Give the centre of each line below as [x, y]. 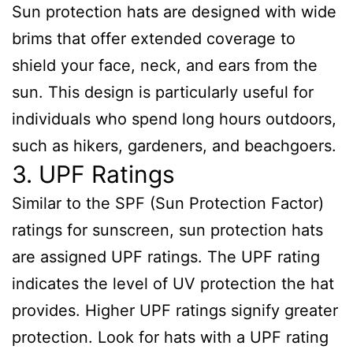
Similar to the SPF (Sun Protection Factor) [168, 203]
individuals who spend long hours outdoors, [174, 119]
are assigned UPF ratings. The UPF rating [166, 257]
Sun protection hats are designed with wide [174, 12]
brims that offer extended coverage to [154, 39]
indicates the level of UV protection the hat [173, 284]
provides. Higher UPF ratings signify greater [175, 310]
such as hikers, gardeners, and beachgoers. [174, 146]
